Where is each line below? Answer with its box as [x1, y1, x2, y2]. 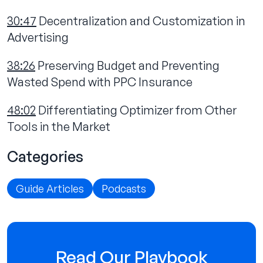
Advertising [7, 29, 69, 45]
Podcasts [102, 181, 146, 195]
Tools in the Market [7, 119, 110, 134]
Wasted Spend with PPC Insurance [7, 74, 193, 89]
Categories [7, 147, 83, 166]
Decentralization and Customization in [36, 13, 245, 28]
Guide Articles [16, 181, 84, 195]
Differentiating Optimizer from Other [36, 102, 237, 117]
